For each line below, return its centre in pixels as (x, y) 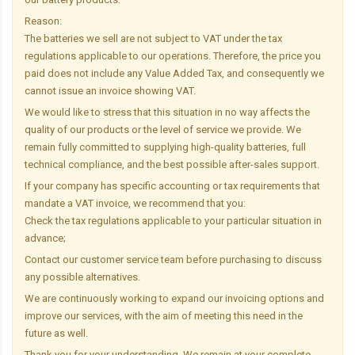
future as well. (56, 333)
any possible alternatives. (82, 277)
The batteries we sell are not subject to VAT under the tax (153, 38)
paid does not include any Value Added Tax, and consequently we (174, 73)
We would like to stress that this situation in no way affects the (167, 112)
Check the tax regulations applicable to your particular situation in (173, 220)
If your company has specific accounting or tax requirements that (172, 185)
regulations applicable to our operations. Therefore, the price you (173, 55)
